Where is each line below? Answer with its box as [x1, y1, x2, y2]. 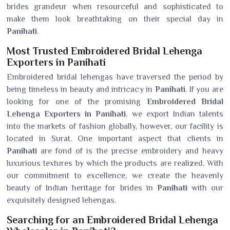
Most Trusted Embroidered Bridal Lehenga [7, 45, 202, 56]
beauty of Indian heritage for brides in [7, 183, 157, 193]
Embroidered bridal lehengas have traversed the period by [7, 72, 223, 82]
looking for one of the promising [7, 97, 147, 106]
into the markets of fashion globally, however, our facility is [7, 122, 223, 131]
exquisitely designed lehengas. [7, 196, 116, 205]
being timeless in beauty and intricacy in [7, 85, 155, 94]
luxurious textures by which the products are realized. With [7, 159, 223, 168]
